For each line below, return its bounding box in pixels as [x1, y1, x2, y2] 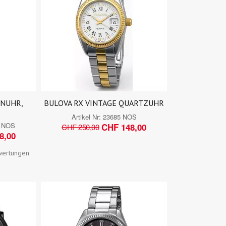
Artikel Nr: [71, 111, 103, 122]
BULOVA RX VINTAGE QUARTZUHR [44, 97, 164, 108]
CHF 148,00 [101, 121, 147, 133]
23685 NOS [102, 111, 137, 122]
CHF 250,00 [62, 122, 99, 133]
